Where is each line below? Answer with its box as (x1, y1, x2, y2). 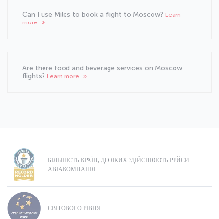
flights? (22, 71, 47, 80)
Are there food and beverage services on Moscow (22, 64, 182, 72)
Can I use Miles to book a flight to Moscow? (22, 10, 165, 19)
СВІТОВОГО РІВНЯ (48, 204, 101, 212)
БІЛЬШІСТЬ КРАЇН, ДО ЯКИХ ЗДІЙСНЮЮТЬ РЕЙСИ (48, 156, 189, 164)
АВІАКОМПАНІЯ (48, 165, 95, 173)
